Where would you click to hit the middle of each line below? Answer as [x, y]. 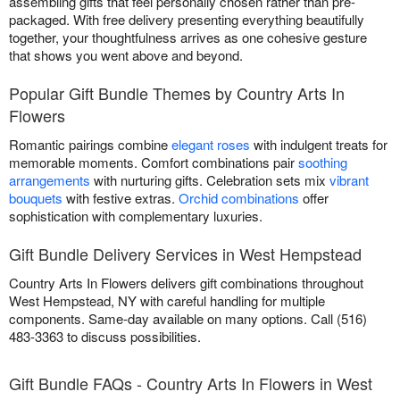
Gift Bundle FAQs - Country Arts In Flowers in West [191, 383]
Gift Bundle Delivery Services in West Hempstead [185, 254]
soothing [323, 162]
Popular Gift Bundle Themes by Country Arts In [177, 93]
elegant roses [211, 145]
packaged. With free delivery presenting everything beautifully [187, 20]
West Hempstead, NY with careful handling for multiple [167, 301]
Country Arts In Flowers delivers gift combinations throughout [186, 283]
